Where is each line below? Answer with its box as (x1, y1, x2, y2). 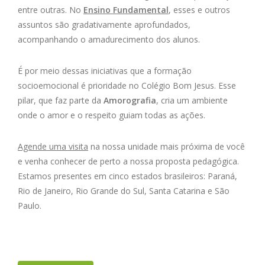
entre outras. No (18, 4, 83, 16)
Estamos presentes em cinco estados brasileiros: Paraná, (18, 170, 237, 182)
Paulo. (18, 200, 44, 212)
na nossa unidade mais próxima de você (88, 141, 245, 153)
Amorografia (104, 95, 156, 106)
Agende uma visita (18, 141, 88, 153)
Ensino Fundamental (83, 4, 169, 16)
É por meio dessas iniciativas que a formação (18, 65, 192, 77)
